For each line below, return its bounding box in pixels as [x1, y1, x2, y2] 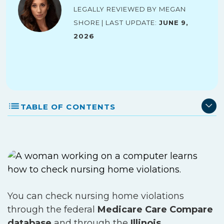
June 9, [158, 16, 189, 27]
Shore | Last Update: [73, 16, 159, 27]
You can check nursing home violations [7, 190, 184, 201]
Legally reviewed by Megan [73, 3, 186, 14]
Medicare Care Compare [95, 204, 213, 215]
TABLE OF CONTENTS [20, 99, 115, 112]
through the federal [7, 204, 95, 215]
